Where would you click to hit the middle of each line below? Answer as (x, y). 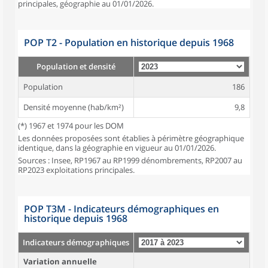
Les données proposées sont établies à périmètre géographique (131, 138)
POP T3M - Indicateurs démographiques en (121, 209)
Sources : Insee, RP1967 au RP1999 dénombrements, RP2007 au (130, 160)
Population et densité (76, 66)
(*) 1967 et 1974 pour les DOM (71, 126)
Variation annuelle (60, 261)
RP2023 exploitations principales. (76, 170)
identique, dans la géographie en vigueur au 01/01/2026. (117, 148)
